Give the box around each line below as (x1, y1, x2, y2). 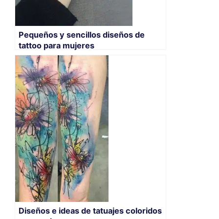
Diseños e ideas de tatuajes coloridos (19, 205, 162, 216)
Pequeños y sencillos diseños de (19, 30, 145, 40)
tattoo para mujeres (19, 41, 94, 51)
